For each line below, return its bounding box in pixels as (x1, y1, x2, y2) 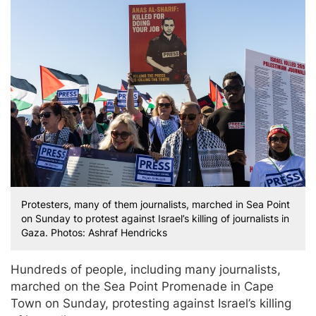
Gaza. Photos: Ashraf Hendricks (21, 226, 167, 239)
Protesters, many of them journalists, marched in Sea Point (21, 198, 290, 211)
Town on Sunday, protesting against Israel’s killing (11, 296, 291, 311)
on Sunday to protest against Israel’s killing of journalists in (21, 212, 289, 225)
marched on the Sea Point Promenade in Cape (11, 279, 274, 294)
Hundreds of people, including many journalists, (11, 262, 281, 277)
